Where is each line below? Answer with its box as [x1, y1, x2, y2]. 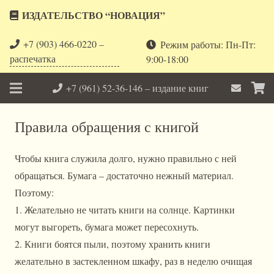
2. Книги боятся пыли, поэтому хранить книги [15, 237, 210, 250]
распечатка [10, 52, 56, 65]
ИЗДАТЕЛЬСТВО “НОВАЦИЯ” [22, 8, 166, 22]
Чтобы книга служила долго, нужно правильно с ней [15, 152, 237, 165]
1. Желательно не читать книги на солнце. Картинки [15, 203, 235, 216]
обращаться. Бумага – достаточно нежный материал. [15, 169, 234, 182]
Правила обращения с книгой [15, 117, 199, 136]
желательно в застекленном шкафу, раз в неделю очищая [15, 254, 252, 267]
